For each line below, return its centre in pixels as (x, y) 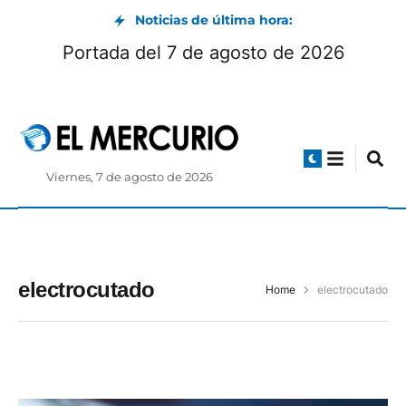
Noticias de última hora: (214, 20)
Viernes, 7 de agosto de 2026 (130, 178)
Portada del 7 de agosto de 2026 (203, 53)
